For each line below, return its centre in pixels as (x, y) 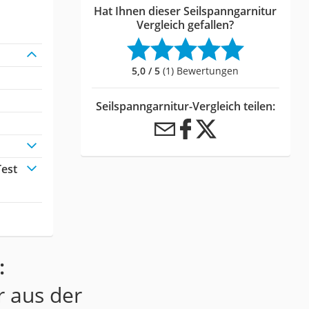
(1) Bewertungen (200, 70)
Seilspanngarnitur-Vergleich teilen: (185, 106)
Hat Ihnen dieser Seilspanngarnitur (186, 11)
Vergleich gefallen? (186, 24)
